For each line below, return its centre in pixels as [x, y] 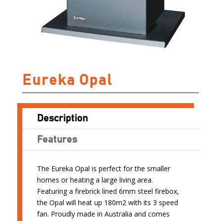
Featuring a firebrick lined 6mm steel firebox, [108, 191]
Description [62, 118]
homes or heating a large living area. [95, 180]
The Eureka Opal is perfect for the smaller [103, 168]
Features [57, 139]
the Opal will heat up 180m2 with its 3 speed [107, 202]
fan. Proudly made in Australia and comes [103, 214]
